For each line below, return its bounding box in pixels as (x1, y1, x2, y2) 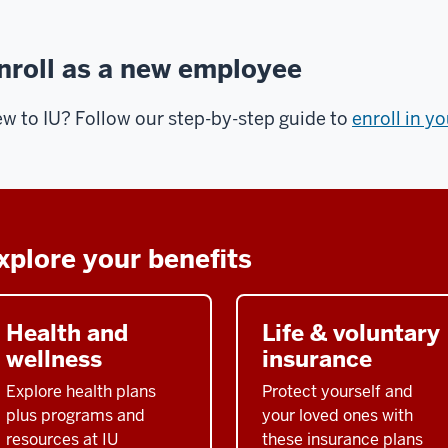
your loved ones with (262, 404, 413, 426)
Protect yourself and (262, 380, 413, 402)
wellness (6, 343, 102, 374)
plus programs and (6, 404, 145, 426)
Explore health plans (6, 380, 156, 402)
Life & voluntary (262, 317, 440, 348)
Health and (6, 317, 128, 348)
